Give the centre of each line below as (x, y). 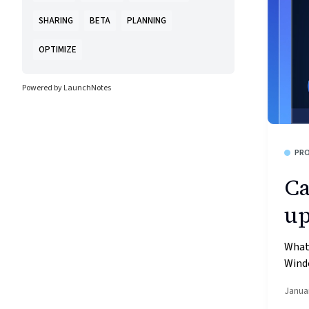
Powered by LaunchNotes (67, 88)
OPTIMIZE (58, 50)
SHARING (56, 21)
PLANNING (147, 21)
